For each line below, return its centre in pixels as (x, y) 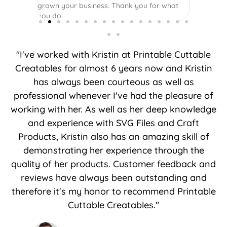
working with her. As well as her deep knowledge (113, 109)
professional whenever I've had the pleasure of (113, 96)
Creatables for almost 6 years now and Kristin (113, 68)
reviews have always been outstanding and (113, 178)
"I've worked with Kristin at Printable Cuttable (113, 55)
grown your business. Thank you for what (108, 6)
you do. (50, 16)
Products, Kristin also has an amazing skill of (113, 137)
